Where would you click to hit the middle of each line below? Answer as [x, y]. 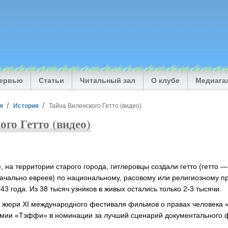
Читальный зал [108, 81]
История [26, 105]
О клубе [166, 81]
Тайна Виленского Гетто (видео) [95, 105]
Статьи [52, 81]
